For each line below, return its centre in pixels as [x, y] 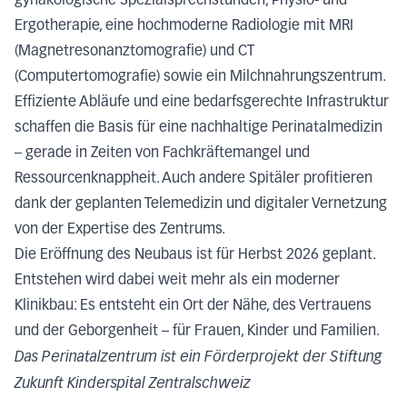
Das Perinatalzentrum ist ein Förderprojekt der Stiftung [198, 357]
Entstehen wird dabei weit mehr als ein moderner [177, 281]
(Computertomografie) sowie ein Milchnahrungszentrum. [202, 78]
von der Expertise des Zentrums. [120, 230]
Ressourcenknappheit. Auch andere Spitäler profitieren [194, 179]
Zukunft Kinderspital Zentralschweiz [134, 383]
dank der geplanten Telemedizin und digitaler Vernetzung [201, 205]
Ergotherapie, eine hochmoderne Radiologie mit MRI [184, 27]
